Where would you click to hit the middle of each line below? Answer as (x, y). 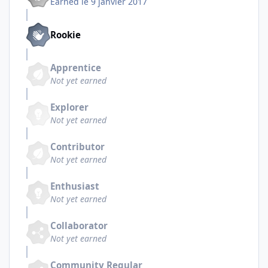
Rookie (66, 34)
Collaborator (79, 226)
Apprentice (76, 68)
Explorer (69, 107)
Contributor (77, 147)
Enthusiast (75, 186)
